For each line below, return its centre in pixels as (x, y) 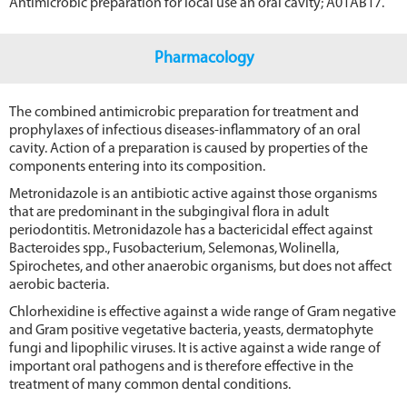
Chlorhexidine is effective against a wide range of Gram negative (203, 312)
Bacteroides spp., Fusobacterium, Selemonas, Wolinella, (174, 248)
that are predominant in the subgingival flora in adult (169, 212)
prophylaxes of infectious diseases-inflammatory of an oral (185, 130)
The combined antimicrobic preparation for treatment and (184, 112)
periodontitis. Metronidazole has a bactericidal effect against (191, 230)
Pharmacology (203, 58)
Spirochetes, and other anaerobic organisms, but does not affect (200, 267)
